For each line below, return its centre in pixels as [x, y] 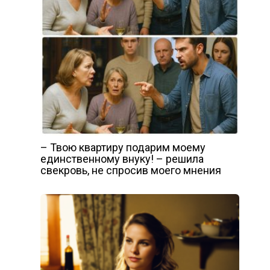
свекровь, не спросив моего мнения [130, 170]
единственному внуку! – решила [122, 159]
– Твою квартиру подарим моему [123, 147]
